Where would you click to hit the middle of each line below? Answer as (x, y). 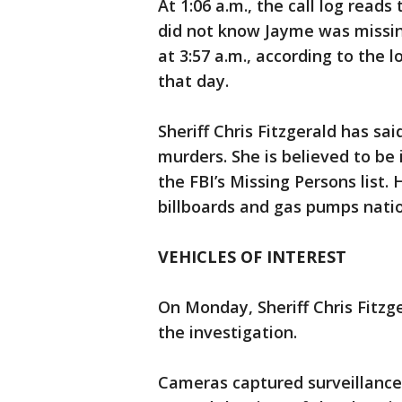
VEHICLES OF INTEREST (254, 257)
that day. (196, 81)
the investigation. (230, 332)
